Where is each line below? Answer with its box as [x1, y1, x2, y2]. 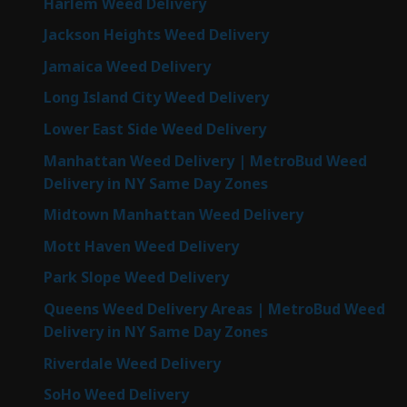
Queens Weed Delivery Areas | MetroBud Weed [44, 298, 385, 319]
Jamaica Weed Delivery [44, 55, 211, 76]
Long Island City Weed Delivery [44, 87, 269, 108]
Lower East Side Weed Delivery [44, 118, 266, 139]
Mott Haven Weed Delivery [44, 235, 239, 256]
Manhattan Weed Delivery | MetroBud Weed [44, 150, 367, 171]
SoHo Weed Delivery [44, 384, 189, 405]
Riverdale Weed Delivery [44, 352, 221, 373]
